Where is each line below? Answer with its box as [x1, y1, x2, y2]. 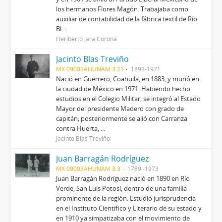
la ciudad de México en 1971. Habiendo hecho [55, 84, 190, 93]
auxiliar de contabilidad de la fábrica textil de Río [55, 14, 197, 23]
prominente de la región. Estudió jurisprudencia [55, 194, 196, 203]
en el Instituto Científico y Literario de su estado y [55, 204, 202, 213]
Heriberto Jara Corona [55, 35, 117, 43]
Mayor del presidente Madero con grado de [55, 104, 184, 113]
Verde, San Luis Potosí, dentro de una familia [55, 184, 187, 193]
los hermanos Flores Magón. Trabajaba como [55, 4, 188, 13]
